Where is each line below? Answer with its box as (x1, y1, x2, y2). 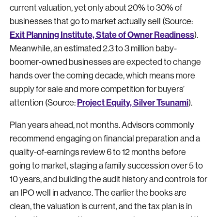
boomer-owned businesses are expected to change (10, 57, 201, 67)
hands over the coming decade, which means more (10, 70, 195, 80)
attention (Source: (10, 97, 77, 108)
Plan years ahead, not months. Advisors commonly (10, 120, 194, 130)
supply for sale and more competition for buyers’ (10, 84, 185, 94)
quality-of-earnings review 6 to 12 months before (10, 147, 186, 157)
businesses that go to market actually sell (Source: (10, 16, 193, 26)
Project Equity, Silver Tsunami (77, 97, 188, 108)
